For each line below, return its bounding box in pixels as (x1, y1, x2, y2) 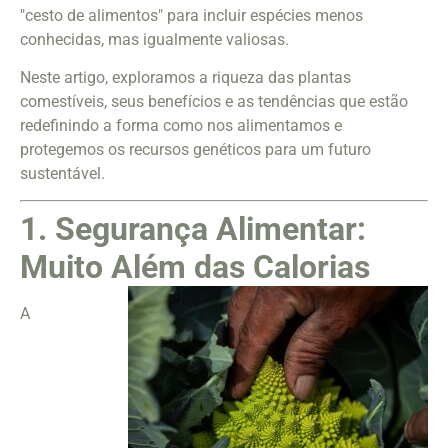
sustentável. (20, 164, 105, 184)
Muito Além (20, 248, 186, 287)
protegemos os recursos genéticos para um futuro (20, 140, 371, 160)
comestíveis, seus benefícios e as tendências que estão (20, 92, 408, 112)
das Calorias (186, 248, 370, 287)
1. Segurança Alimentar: (20, 210, 366, 249)
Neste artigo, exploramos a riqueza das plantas (20, 68, 351, 88)
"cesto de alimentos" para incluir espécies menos (20, 5, 363, 25)
